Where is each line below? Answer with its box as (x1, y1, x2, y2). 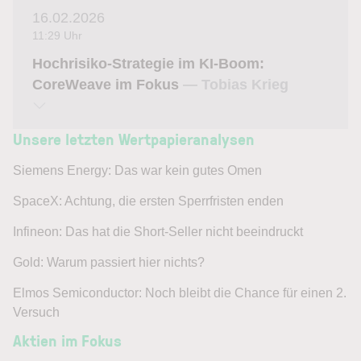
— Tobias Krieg (183, 76, 288, 93)
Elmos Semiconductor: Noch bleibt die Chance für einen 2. (13, 285, 346, 300)
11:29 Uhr (32, 28, 82, 42)
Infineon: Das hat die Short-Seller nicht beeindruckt (13, 224, 303, 239)
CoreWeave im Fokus (32, 76, 183, 93)
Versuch (13, 305, 60, 319)
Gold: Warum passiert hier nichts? (13, 255, 205, 269)
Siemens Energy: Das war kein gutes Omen (13, 163, 262, 177)
